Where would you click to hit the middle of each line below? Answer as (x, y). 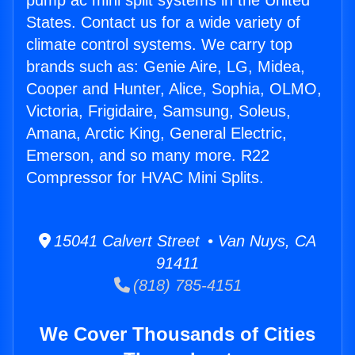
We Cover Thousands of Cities (177, 334)
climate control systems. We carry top (159, 45)
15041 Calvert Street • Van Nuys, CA (183, 241)
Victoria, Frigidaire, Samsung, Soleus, (158, 111)
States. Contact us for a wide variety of (163, 23)
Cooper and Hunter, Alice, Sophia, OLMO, (174, 89)
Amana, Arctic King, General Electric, (157, 134)
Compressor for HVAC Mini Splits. (145, 178)
